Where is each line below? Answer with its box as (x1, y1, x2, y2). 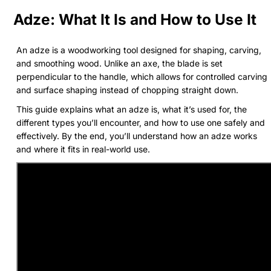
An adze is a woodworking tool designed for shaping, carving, (16, 44, 261, 55)
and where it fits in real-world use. (16, 143, 150, 154)
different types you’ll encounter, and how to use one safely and (16, 117, 265, 128)
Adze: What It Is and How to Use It (13, 10, 256, 28)
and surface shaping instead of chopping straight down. (16, 84, 238, 95)
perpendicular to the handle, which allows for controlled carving (16, 71, 267, 82)
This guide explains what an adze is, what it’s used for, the (16, 103, 247, 114)
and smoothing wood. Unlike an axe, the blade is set (16, 57, 223, 68)
